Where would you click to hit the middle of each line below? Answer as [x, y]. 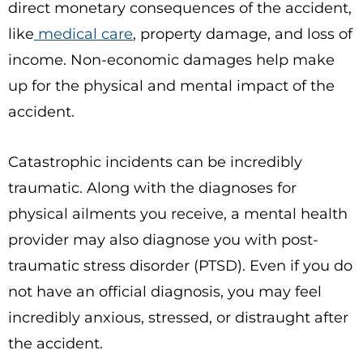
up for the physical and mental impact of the [171, 86]
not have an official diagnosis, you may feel [165, 292]
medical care [85, 34]
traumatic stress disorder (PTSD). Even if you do [180, 266]
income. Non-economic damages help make [171, 60]
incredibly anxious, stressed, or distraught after [178, 318]
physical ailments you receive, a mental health [178, 214]
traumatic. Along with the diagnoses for [152, 188]
